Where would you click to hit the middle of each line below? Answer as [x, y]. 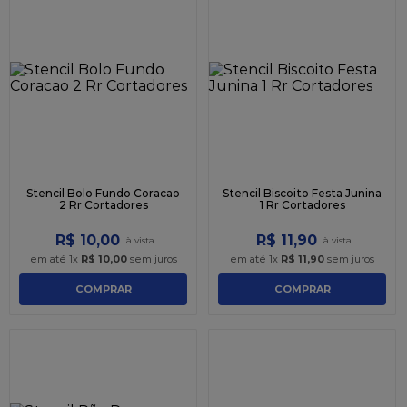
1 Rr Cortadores [302, 204]
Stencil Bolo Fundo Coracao [103, 193]
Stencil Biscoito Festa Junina [302, 193]
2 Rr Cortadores [103, 204]
